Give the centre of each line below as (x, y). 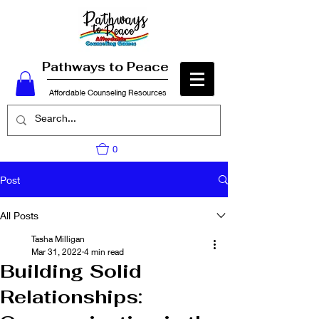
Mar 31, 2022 (57, 252)
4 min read (104, 252)
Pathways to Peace (107, 67)
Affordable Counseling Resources (108, 92)
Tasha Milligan (58, 239)
